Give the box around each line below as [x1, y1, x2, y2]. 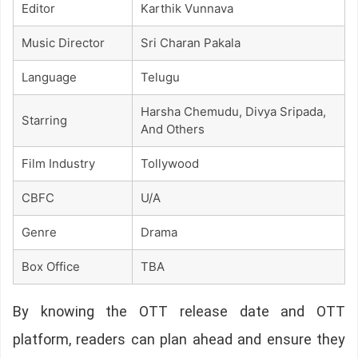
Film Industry [22, 156, 95, 172]
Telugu [141, 70, 180, 86]
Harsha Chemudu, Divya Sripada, [141, 104, 326, 120]
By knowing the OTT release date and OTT [12, 303, 346, 320]
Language [22, 70, 77, 86]
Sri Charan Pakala [141, 35, 241, 51]
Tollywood [141, 156, 199, 172]
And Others [141, 121, 205, 137]
